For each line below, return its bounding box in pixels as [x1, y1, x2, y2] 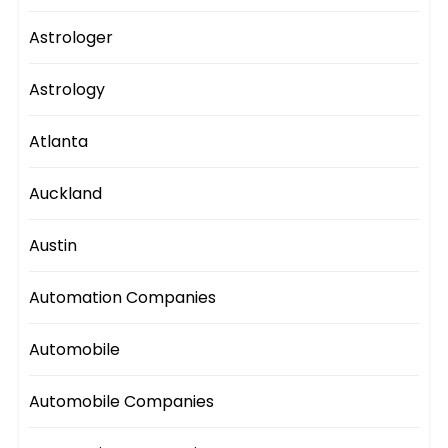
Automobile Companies [29, 390, 215, 414]
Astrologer [29, 26, 114, 50]
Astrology [29, 78, 106, 102]
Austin [29, 234, 78, 258]
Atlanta [29, 130, 89, 154]
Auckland [29, 182, 103, 206]
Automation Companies [29, 286, 217, 310]
